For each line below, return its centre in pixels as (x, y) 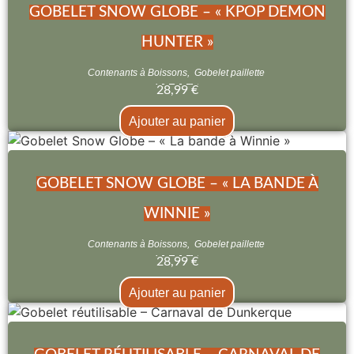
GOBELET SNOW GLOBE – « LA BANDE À (177, 183)
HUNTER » (177, 42)
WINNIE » (177, 213)
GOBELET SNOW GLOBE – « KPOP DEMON (177, 12)
